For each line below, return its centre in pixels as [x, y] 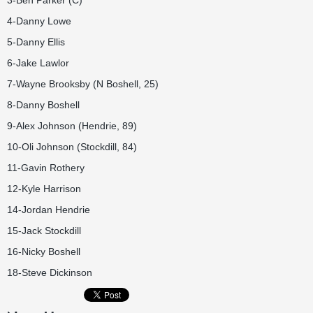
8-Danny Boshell [43, 105]
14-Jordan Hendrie [49, 210]
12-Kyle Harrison [44, 189]
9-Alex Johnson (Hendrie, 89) [72, 126]
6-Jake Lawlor [38, 63]
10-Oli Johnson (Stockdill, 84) [72, 147]
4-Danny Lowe [39, 21]
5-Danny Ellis [36, 42]
